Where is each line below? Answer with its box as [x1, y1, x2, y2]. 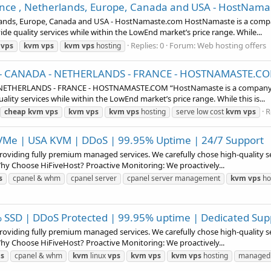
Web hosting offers [197, 39, 266, 51]
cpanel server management [127, 173, 220, 184]
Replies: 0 [131, 39, 164, 51]
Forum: [169, 39, 197, 51]
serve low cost [176, 106, 226, 117]
